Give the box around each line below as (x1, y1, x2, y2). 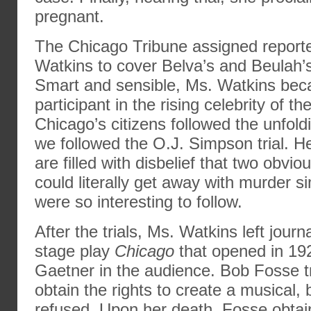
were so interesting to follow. (35, 192, 242, 211)
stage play (35, 242, 115, 260)
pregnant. (35, 7, 104, 26)
